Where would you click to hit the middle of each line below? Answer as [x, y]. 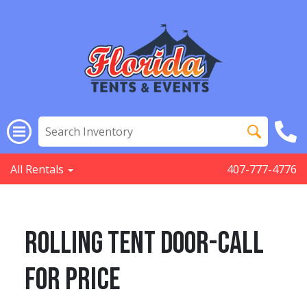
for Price [72, 280]
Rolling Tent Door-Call [144, 244]
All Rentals [38, 169]
